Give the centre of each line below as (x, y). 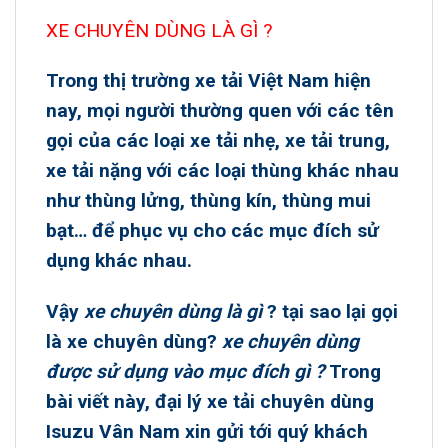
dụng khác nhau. (119, 261)
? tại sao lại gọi (330, 312)
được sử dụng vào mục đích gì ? (185, 372)
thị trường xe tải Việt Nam (216, 81)
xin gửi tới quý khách (274, 432)
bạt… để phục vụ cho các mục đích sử (212, 231)
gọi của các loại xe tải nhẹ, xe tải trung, (218, 141)
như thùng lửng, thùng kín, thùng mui (208, 201)
